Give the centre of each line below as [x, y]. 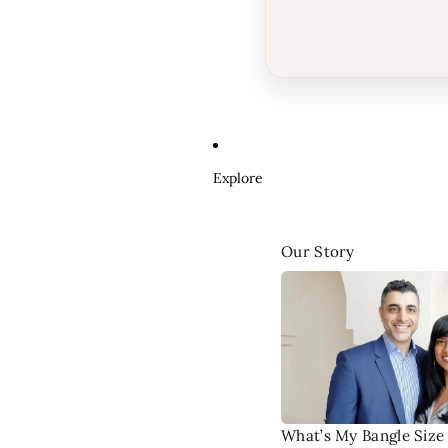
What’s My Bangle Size [363, 436]
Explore [238, 177]
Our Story [318, 252]
